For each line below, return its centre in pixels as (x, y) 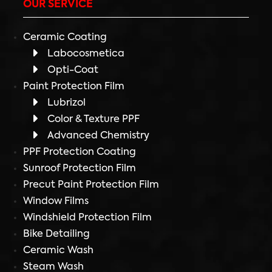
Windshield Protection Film (87, 218)
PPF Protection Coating (80, 152)
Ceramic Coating (65, 37)
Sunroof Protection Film (80, 168)
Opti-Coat (73, 70)
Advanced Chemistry (98, 136)
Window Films (56, 201)
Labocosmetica (86, 54)
